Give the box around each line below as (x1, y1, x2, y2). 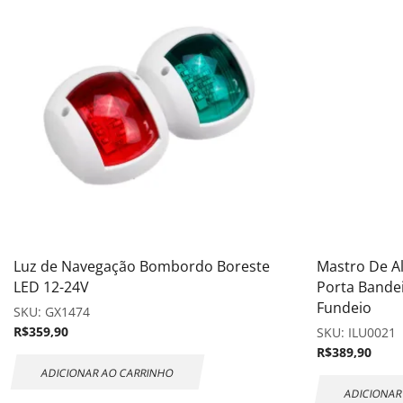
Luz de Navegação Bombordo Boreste (13, 255, 270, 276)
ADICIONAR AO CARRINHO (40, 364, 175, 380)
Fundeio (317, 297, 372, 318)
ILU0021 (348, 323, 396, 341)
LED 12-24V (13, 276, 89, 297)
